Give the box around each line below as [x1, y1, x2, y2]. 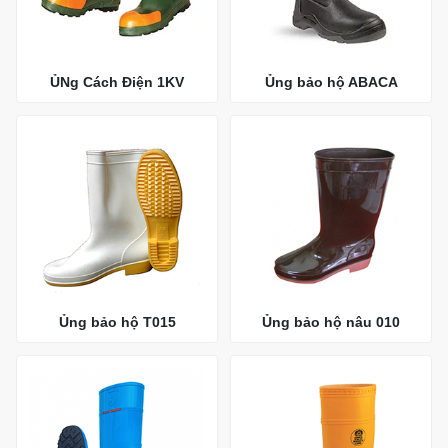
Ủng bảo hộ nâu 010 [262, 314, 400, 331]
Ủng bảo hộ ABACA [264, 73, 398, 90]
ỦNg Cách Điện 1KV [50, 73, 184, 90]
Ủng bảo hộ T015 [58, 314, 176, 331]
